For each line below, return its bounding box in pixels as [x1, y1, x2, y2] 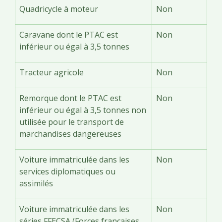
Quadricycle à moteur [19, 3, 98, 14]
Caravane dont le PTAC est [19, 29, 118, 40]
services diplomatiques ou [19, 166, 115, 177]
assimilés [19, 177, 53, 189]
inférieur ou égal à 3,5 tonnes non [19, 104, 146, 115]
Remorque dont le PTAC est [19, 92, 121, 104]
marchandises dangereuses [19, 128, 121, 139]
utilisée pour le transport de [19, 116, 124, 127]
